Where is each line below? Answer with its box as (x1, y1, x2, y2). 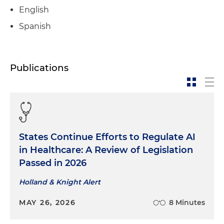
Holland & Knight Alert (19, 177, 100, 187)
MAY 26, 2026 (19, 198, 76, 207)
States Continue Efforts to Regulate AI (19, 131, 195, 143)
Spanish (19, 21, 51, 31)
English (19, 4, 49, 14)
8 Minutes (169, 198, 205, 207)
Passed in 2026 (19, 157, 86, 169)
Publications (10, 62, 68, 74)
